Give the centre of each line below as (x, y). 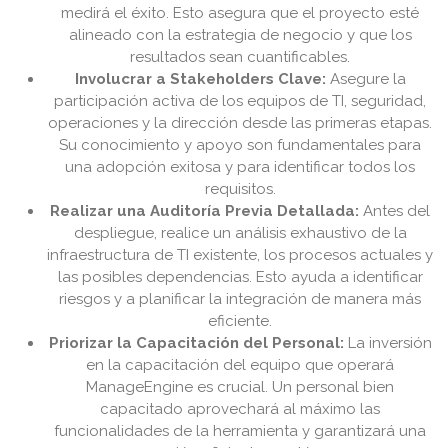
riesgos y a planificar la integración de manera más (240, 299)
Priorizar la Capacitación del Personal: (196, 343)
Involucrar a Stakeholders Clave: (200, 79)
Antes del (394, 211)
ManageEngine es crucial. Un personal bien (240, 387)
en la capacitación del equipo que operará (240, 365)
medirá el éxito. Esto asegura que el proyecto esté (240, 13)
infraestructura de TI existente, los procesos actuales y (240, 255)
